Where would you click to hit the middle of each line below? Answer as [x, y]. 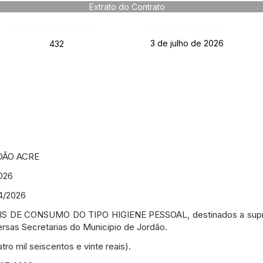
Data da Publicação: [187, 26]
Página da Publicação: [55, 26]
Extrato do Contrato [127, 7]
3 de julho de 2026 [187, 43]
